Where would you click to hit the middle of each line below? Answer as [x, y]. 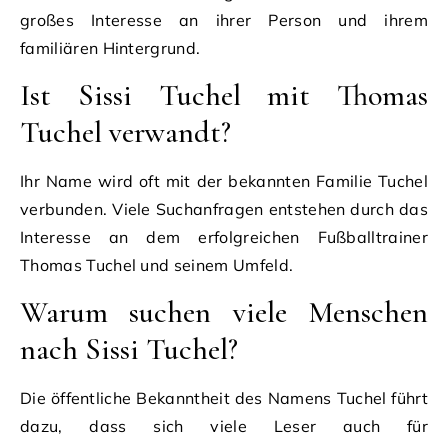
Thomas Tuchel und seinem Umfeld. [157, 264]
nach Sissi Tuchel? [129, 349]
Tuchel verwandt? [125, 132]
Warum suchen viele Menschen [224, 312]
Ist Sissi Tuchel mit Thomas [224, 95]
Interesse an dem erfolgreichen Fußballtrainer [224, 236]
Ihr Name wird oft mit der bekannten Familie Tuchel [224, 180]
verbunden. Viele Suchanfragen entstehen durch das [224, 208]
